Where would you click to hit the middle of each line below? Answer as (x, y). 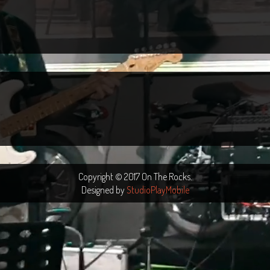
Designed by (104, 190)
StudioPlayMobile (158, 190)
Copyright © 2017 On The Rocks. (135, 177)
